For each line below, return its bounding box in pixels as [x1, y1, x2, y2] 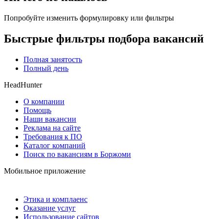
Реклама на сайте [23, 123, 81, 132]
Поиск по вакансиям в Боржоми [23, 150, 131, 158]
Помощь [23, 106, 51, 114]
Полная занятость [23, 55, 82, 64]
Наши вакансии [23, 114, 76, 123]
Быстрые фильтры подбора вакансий [4, 32, 204, 45]
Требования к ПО [23, 132, 82, 141]
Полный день [23, 64, 68, 72]
